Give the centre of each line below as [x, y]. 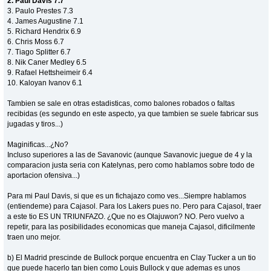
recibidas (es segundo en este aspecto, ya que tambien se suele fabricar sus [133, 113]
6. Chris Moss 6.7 [36, 41]
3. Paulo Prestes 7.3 [41, 11]
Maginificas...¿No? [38, 144]
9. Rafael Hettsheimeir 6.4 [50, 72]
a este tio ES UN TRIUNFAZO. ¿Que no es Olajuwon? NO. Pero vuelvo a [126, 216]
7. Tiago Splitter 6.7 [39, 52]
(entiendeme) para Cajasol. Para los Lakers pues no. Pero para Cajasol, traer [135, 206]
